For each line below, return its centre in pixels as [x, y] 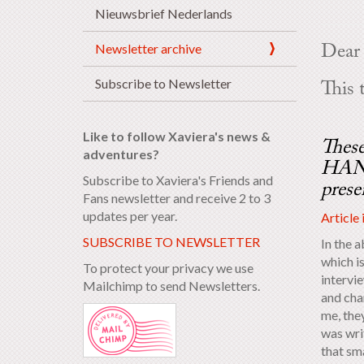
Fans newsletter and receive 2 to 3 [177, 198]
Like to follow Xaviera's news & [177, 136]
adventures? [121, 154]
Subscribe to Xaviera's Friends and [178, 180]
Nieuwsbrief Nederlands [164, 13]
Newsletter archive [148, 48]
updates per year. [130, 216]
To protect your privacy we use [168, 268]
